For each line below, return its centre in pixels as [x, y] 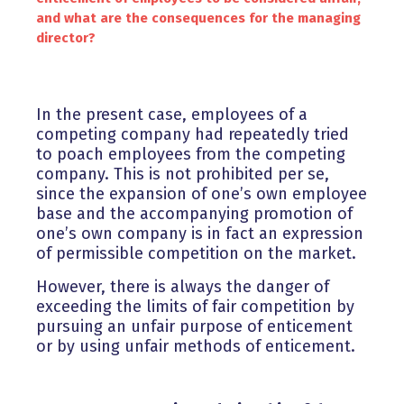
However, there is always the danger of [183, 287]
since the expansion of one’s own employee [202, 194]
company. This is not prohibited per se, [183, 174]
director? [66, 38]
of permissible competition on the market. [196, 254]
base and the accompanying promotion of [194, 214]
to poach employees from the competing [191, 155]
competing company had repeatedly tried [193, 135]
